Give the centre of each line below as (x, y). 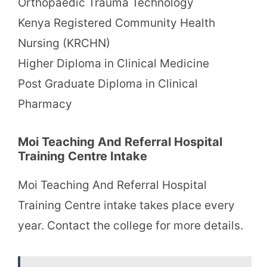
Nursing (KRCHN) (64, 43)
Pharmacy (45, 104)
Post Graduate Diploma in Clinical (108, 83)
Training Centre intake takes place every (126, 205)
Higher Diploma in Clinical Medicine (114, 63)
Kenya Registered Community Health (117, 23)
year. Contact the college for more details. (131, 225)
